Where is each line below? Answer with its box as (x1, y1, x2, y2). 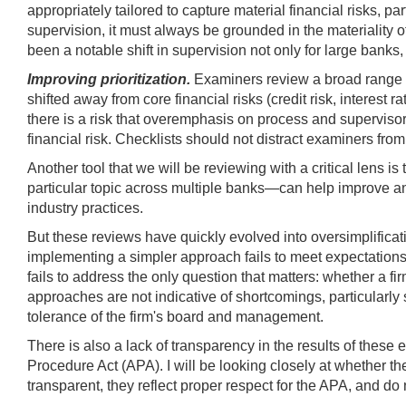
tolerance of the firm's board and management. (27, 308, 324, 324)
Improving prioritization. (27, 71, 194, 87)
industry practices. (27, 199, 143, 216)
